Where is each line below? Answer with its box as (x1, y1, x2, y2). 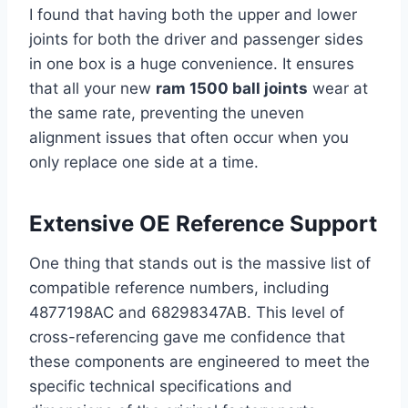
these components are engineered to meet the (29, 352, 370, 372)
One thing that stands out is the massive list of (29, 254, 371, 273)
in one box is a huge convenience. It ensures (29, 55, 354, 74)
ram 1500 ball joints (156, 79, 308, 98)
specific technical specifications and (29, 377, 292, 396)
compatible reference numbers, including (29, 279, 329, 298)
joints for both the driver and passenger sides (29, 30, 363, 49)
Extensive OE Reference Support (29, 210, 377, 238)
